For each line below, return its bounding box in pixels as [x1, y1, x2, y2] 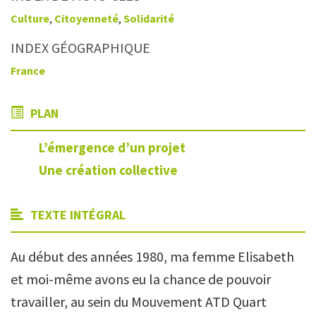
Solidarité [123, 11, 174, 25]
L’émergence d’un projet [39, 138, 186, 156]
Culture [11, 11, 49, 25]
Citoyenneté [54, 11, 119, 25]
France [11, 63, 45, 78]
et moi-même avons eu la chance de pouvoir [11, 270, 271, 288]
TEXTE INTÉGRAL [28, 207, 126, 224]
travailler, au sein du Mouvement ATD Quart [11, 293, 267, 311]
